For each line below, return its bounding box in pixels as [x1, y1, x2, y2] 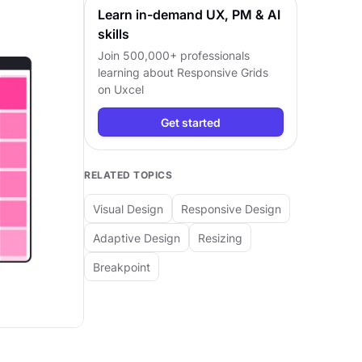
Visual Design [93, 201, 163, 216]
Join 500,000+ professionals [98, 48, 250, 62]
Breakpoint [93, 259, 150, 274]
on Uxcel [98, 82, 144, 96]
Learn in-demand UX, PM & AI [98, 6, 280, 23]
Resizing [198, 230, 242, 245]
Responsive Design [181, 201, 281, 216]
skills [98, 26, 129, 42]
